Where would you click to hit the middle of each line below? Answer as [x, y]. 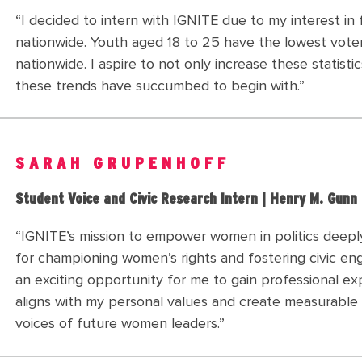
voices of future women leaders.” [120, 324]
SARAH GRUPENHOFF [123, 164]
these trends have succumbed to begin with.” [160, 86]
